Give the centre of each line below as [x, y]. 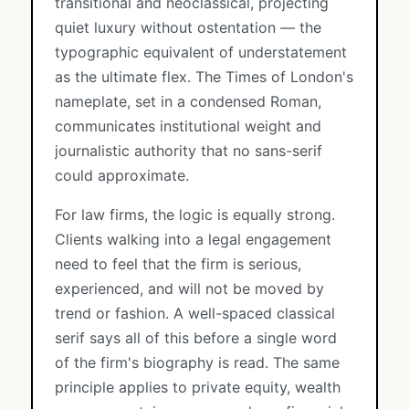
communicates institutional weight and [188, 126]
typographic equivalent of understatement [201, 52]
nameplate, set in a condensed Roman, [188, 101]
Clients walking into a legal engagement [193, 239]
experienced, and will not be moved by [189, 288]
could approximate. [122, 175]
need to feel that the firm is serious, [178, 264]
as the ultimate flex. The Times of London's [204, 77]
